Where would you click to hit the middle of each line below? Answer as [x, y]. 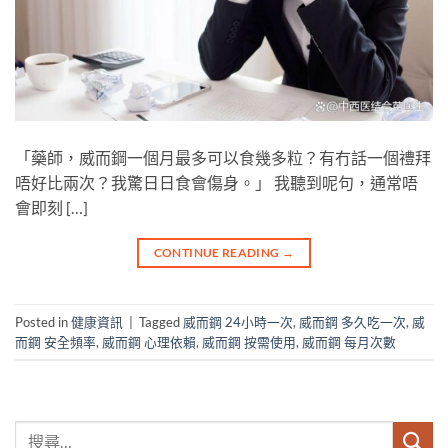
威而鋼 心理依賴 [149, 341]
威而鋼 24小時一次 [238, 321]
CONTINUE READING [217, 253]
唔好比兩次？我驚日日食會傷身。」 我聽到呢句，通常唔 [216, 183]
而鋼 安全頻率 [55, 341]
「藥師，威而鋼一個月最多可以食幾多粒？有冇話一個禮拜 [223, 158]
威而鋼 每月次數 [349, 341]
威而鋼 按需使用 [249, 341]
